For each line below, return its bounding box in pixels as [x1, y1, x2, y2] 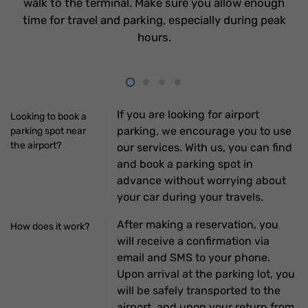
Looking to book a [10, 110, 87, 122]
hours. [137, 30, 171, 44]
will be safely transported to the [117, 283, 281, 297]
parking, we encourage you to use [117, 124, 292, 137]
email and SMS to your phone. [117, 250, 271, 264]
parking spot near [10, 124, 86, 137]
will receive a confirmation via [117, 234, 270, 247]
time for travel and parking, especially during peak [22, 12, 286, 27]
